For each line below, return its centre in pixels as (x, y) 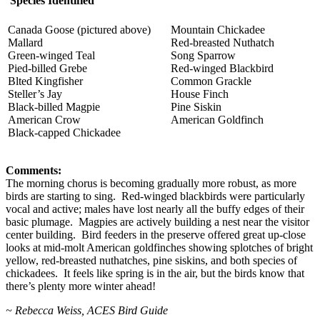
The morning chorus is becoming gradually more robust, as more (151, 183)
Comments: (34, 170)
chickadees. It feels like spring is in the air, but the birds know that (155, 273)
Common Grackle (211, 81)
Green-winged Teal (51, 55)
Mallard (25, 42)
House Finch (200, 94)
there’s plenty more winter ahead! (82, 286)
